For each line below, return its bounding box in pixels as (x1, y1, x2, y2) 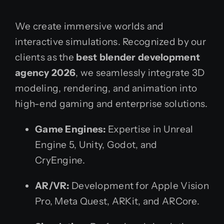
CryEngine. (35, 154, 85, 166)
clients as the (15, 51, 76, 63)
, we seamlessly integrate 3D (75, 67, 205, 79)
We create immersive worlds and (15, 20, 164, 32)
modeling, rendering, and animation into (15, 82, 197, 94)
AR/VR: (35, 180, 69, 192)
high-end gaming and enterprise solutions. (15, 98, 208, 110)
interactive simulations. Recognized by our (15, 36, 206, 48)
